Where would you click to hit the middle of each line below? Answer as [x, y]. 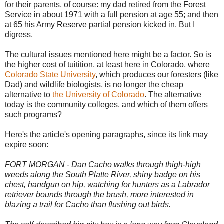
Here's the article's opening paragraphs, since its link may [106, 134]
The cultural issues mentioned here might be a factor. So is [108, 54]
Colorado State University [50, 74]
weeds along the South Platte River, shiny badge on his [103, 174]
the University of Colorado [98, 94]
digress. [19, 34]
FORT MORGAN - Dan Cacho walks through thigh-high [103, 164]
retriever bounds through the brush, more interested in [99, 194]
